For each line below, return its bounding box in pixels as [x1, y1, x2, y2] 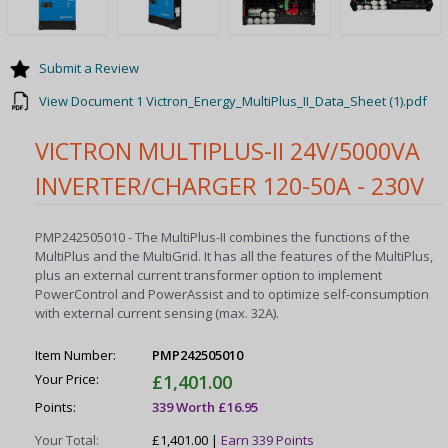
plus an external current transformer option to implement [35, 266, 383, 285]
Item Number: [35, 346, 117, 365]
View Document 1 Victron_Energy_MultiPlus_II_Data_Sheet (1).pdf [39, 91, 427, 110]
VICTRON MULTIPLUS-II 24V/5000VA [35, 134, 421, 167]
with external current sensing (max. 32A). [35, 304, 280, 323]
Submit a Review [39, 59, 139, 78]
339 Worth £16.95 [152, 397, 259, 416]
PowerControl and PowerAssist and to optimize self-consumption [35, 285, 430, 304]
